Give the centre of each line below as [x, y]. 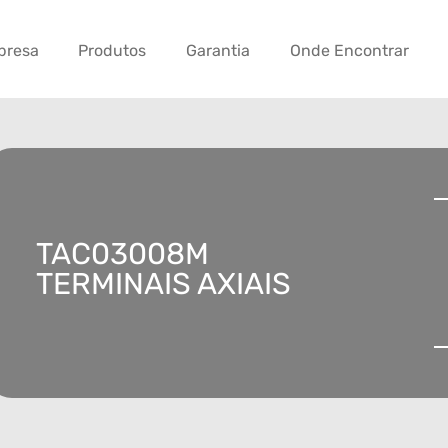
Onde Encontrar [349, 51]
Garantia [218, 51]
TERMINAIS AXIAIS [163, 284]
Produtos [112, 51]
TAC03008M [122, 254]
